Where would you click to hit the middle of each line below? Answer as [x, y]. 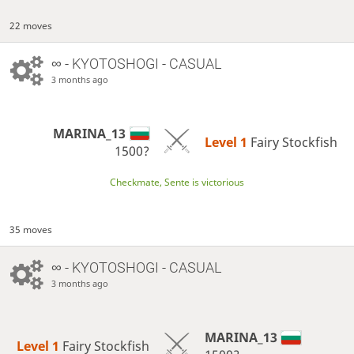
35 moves [31, 229]
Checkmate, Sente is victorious [177, 182]
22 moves [31, 25]
